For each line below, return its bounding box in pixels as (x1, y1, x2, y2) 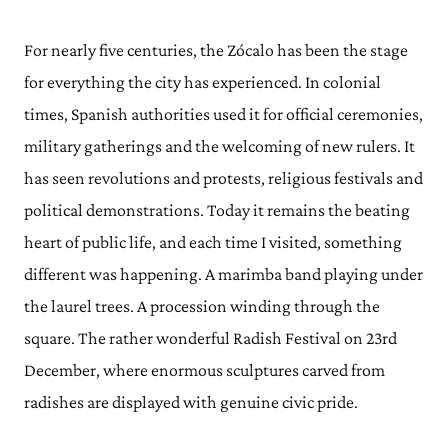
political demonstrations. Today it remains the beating (24, 199, 410, 220)
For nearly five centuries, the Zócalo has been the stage (24, 39, 408, 60)
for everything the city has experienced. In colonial (24, 71, 381, 92)
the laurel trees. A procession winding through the (24, 295, 380, 316)
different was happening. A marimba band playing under (24, 263, 423, 284)
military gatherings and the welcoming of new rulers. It (24, 135, 415, 156)
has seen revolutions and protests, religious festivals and (24, 167, 423, 188)
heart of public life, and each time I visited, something (24, 231, 402, 252)
